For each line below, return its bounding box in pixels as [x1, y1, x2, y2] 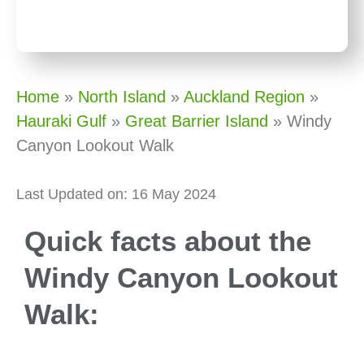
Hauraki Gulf [16, 111, 106, 130]
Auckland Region [184, 87, 305, 106]
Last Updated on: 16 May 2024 [16, 185, 216, 202]
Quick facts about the [24, 224, 311, 257]
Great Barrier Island [125, 111, 268, 130]
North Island [78, 87, 166, 106]
